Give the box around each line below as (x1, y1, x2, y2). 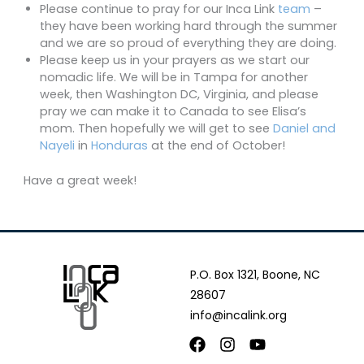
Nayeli (40, 137, 75, 154)
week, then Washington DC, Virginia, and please (40, 86, 318, 103)
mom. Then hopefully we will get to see (40, 120, 273, 137)
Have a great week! (24, 172, 136, 189)
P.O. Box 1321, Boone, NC (190, 266, 320, 284)
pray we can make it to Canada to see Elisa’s (40, 103, 306, 120)
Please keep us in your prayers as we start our (40, 52, 310, 69)
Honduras (91, 137, 148, 154)
